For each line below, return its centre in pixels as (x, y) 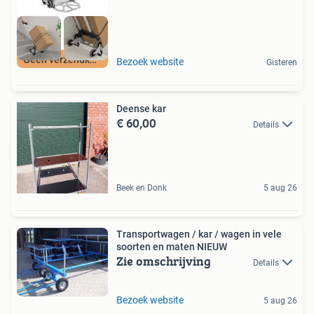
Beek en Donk (142, 187)
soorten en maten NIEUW (172, 246)
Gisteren (282, 62)
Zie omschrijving (164, 261)
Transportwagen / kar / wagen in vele (157, 234)
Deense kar (141, 108)
